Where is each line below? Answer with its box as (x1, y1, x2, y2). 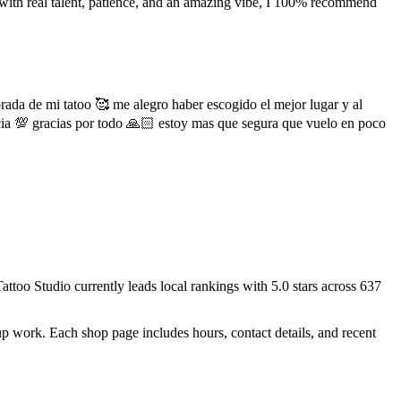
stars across (289, 277, 360, 294)
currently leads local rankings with (71, 277, 271, 294)
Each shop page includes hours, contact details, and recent (49, 324, 376, 340)
